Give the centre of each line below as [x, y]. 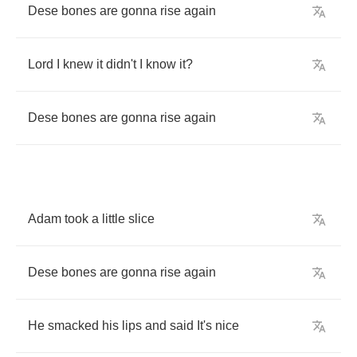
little [114, 219]
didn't [121, 64]
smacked [73, 326]
